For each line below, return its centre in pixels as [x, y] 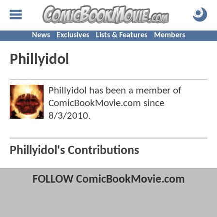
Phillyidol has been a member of [115, 91]
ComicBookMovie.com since [106, 103]
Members [170, 35]
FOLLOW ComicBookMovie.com [108, 180]
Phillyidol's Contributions [74, 151]
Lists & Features [122, 35]
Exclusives [73, 35]
